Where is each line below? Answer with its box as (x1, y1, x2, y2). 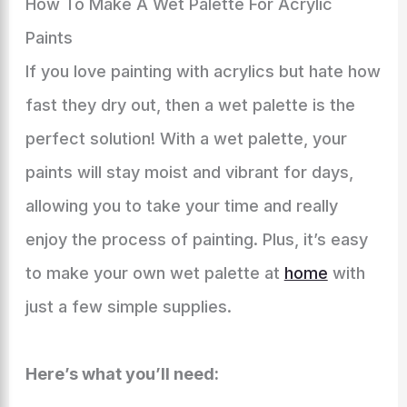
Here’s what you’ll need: (25, 364, 219, 383)
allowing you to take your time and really (25, 196, 338, 215)
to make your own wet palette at (25, 263, 284, 283)
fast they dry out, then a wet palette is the (25, 95, 355, 114)
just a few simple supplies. (25, 297, 232, 316)
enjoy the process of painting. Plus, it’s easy (25, 230, 368, 249)
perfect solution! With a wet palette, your (25, 129, 347, 148)
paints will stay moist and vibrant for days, (25, 163, 353, 182)
